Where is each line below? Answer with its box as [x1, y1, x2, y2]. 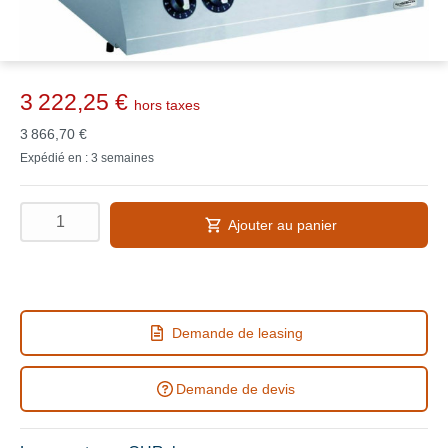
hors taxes [134, 97, 200, 113]
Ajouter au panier [227, 217, 337, 233]
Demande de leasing [171, 325, 303, 341]
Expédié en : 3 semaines [20, 151, 154, 165]
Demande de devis [175, 381, 295, 397]
